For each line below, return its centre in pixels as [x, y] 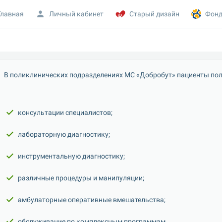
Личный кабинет [77, 14]
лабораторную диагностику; [64, 134]
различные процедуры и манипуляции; [81, 178]
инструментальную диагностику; [71, 156]
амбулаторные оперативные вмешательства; [92, 200]
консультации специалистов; [65, 112]
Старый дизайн [155, 14]
